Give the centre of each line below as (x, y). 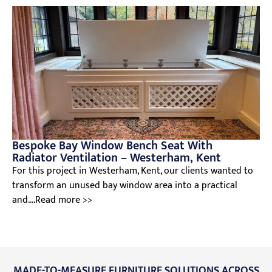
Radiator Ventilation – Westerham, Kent (117, 158)
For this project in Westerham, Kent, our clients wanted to (133, 171)
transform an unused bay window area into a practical (125, 186)
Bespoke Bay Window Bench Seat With (112, 146)
